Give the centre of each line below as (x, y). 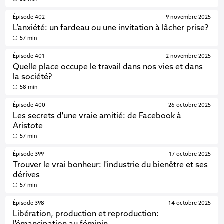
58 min (29, 88)
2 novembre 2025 (188, 57)
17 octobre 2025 (190, 155)
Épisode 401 (29, 57)
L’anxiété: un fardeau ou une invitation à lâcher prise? (111, 28)
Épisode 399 (29, 155)
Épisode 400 (29, 106)
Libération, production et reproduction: (86, 214)
